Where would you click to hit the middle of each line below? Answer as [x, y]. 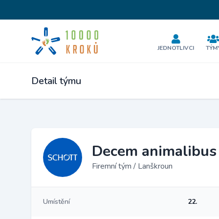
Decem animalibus [154, 151]
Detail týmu [56, 81]
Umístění [56, 202]
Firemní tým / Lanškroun [132, 166]
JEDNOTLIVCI [176, 48]
